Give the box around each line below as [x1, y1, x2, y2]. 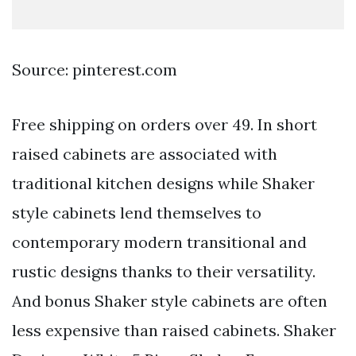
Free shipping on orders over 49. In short [12, 114, 317, 135]
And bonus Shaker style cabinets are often [12, 291, 327, 311]
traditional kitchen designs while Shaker [12, 173, 315, 194]
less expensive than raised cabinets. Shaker [12, 320, 336, 341]
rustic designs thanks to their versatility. [12, 261, 315, 282]
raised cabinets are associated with [12, 144, 277, 164]
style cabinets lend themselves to [12, 203, 261, 223]
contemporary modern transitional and [12, 232, 307, 253]
